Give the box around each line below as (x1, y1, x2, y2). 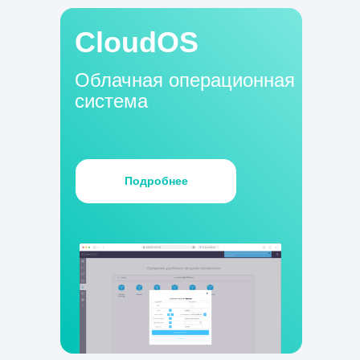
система (75, 90, 148, 112)
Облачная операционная (75, 69, 295, 91)
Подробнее (124, 174, 188, 187)
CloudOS (75, 26, 198, 59)
